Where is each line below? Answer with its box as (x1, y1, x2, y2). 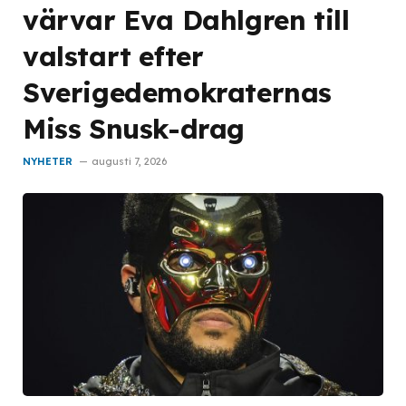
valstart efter (23, 38, 204, 72)
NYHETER (23, 154, 72, 168)
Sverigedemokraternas (23, 74, 333, 109)
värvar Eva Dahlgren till (23, 2, 350, 36)
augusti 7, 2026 (92, 154, 167, 168)
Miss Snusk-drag (23, 111, 246, 145)
